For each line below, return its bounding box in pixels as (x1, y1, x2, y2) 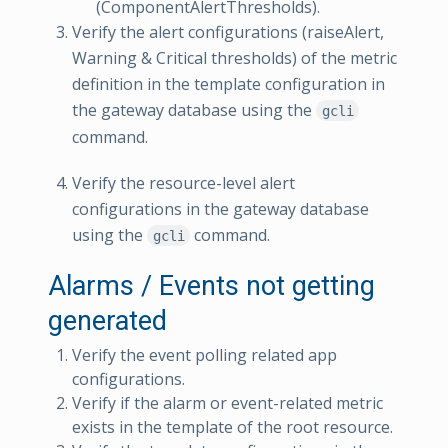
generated (48, 304, 167, 337)
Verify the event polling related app (72, 343, 337, 366)
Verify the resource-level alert (72, 171, 295, 194)
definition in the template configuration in (72, 72, 385, 95)
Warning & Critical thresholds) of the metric (72, 46, 397, 69)
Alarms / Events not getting (48, 269, 375, 302)
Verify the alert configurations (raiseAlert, (72, 20, 384, 43)
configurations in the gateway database (72, 197, 369, 220)
